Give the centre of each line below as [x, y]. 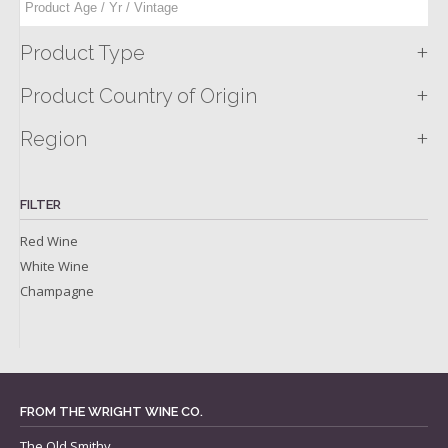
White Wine [54, 266]
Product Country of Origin [138, 96]
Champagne [57, 291]
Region [53, 139]
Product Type [82, 53]
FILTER [40, 205]
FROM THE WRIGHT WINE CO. [111, 412]
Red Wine [49, 241]
